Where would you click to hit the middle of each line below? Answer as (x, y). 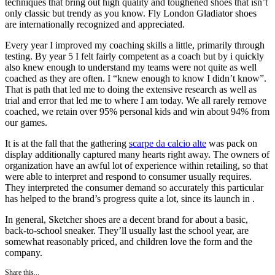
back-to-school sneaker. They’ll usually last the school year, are (127, 230)
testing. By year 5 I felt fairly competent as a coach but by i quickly (134, 56)
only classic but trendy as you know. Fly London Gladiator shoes (131, 13)
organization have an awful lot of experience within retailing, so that (136, 165)
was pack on (232, 143)
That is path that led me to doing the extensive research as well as (131, 89)
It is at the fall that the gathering (67, 143)
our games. (26, 122)
